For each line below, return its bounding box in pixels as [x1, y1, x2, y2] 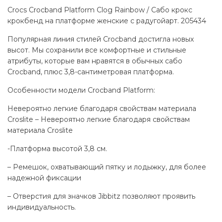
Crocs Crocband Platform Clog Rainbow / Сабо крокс [7, 5, 192, 14]
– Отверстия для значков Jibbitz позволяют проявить [7, 191, 195, 201]
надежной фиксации [7, 173, 81, 182]
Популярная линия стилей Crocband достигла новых [7, 34, 194, 44]
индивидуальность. [7, 202, 76, 212]
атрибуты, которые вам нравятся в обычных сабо [7, 56, 182, 65]
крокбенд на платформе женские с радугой [7, 16, 166, 25]
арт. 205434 [166, 16, 206, 25]
